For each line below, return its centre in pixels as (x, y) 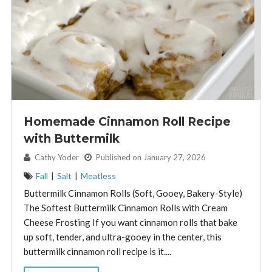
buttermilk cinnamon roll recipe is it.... (97, 252)
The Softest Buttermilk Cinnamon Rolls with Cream (125, 208)
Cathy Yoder (58, 158)
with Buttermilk (71, 139)
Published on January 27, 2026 (150, 158)
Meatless (98, 176)
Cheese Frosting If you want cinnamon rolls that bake (130, 223)
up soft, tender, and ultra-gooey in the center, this (122, 237)
